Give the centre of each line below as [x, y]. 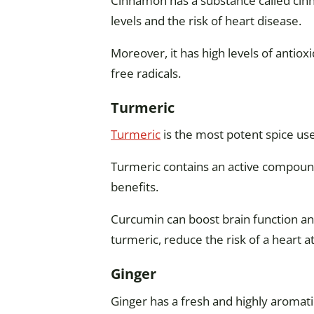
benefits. [135, 187]
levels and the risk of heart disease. [206, 20]
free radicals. [146, 73]
